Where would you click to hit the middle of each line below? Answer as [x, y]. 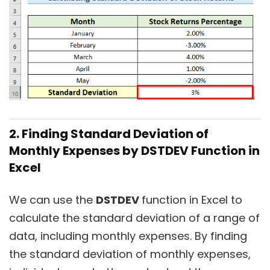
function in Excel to [192, 200]
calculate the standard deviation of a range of [134, 218]
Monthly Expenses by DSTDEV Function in [134, 151]
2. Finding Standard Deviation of [109, 134]
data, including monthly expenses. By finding [128, 236]
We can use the [52, 200]
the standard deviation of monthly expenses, [130, 254]
